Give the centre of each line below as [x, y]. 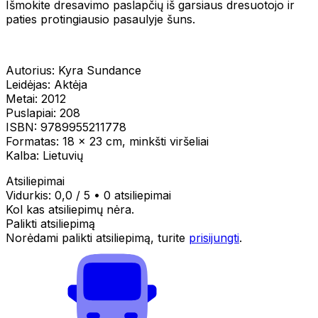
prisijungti [214, 237]
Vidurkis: [30, 195]
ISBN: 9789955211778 [66, 127]
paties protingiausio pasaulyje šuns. [100, 19]
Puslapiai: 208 [43, 113]
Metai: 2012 [36, 98]
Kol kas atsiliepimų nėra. [70, 209]
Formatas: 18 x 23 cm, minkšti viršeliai [107, 141]
